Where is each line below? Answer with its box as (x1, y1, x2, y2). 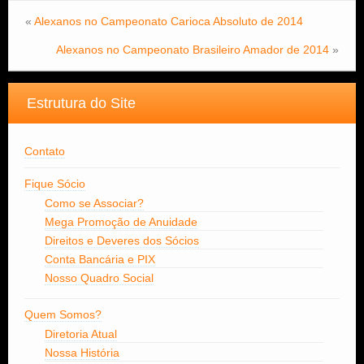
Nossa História (45, 346, 119, 360)
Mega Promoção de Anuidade (45, 215, 197, 229)
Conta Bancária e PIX (45, 253, 155, 266)
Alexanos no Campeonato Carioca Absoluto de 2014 (34, 15, 303, 28)
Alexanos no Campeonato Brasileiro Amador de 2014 (56, 43, 329, 57)
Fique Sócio (24, 177, 85, 191)
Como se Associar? (45, 197, 144, 210)
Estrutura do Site (27, 95, 136, 112)
